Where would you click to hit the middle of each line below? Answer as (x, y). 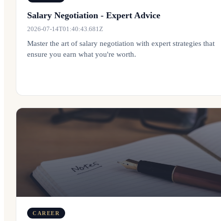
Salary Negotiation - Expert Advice (94, 15)
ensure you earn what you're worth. (82, 54)
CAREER (46, 213)
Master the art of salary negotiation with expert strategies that (121, 43)
